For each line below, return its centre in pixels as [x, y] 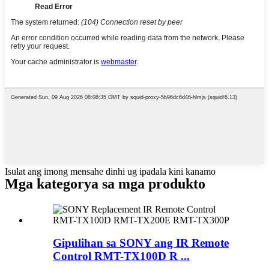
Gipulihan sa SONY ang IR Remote [141, 243]
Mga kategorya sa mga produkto [105, 183]
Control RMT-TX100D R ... [121, 256]
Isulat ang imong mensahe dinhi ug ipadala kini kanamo [110, 171]
